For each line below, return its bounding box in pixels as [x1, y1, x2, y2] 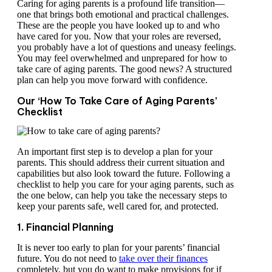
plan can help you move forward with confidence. [17, 75, 208, 86]
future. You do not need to [17, 253, 119, 263]
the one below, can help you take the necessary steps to [17, 189, 227, 200]
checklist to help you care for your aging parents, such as [17, 178, 234, 189]
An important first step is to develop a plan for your [17, 146, 212, 157]
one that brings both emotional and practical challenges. [17, 9, 229, 20]
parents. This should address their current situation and [17, 157, 225, 168]
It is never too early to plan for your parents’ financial [17, 242, 220, 253]
